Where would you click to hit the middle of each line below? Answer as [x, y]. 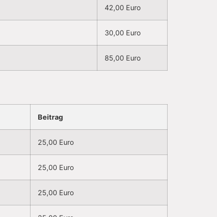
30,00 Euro [123, 33]
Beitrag [50, 117]
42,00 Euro [123, 8]
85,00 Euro [123, 58]
